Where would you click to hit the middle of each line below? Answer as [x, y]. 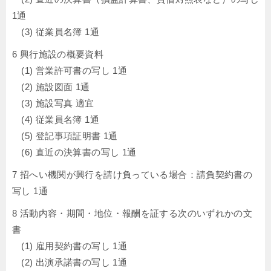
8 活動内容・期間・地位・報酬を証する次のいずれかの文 [132, 213]
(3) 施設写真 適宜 [53, 103]
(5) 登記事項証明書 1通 [65, 136]
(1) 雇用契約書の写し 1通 [70, 246]
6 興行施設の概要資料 [58, 54]
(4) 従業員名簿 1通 [56, 119]
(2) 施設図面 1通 [51, 87]
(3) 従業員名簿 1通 [56, 32]
